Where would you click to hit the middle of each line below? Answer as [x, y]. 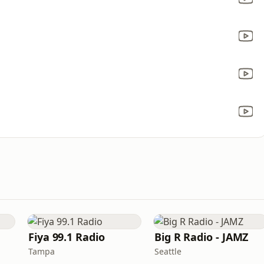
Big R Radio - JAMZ [202, 237]
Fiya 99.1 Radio [67, 237]
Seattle [168, 251]
